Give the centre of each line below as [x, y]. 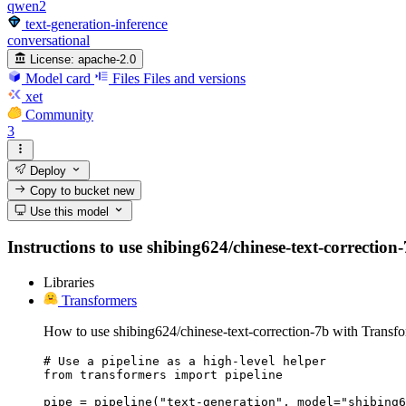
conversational [48, 40]
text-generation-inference [97, 24]
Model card [58, 79]
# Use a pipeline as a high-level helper [185, 361]
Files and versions [194, 79]
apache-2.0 [107, 60]
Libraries [69, 282]
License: [53, 60]
